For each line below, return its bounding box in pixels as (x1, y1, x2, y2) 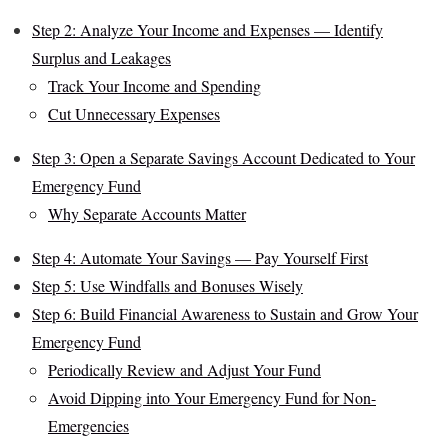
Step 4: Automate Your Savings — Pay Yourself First (32, 247, 368, 269)
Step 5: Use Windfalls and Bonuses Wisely (32, 275, 303, 297)
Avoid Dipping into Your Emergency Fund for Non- (48, 387, 376, 409)
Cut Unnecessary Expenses (48, 103, 220, 125)
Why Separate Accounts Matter (48, 203, 246, 225)
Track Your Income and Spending (48, 75, 261, 97)
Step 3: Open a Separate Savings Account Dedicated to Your (32, 147, 415, 169)
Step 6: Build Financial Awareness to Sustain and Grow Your (32, 303, 418, 325)
